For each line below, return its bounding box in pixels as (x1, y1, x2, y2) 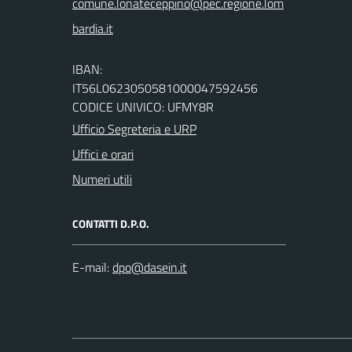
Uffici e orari (72, 145, 134, 164)
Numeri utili (72, 170, 132, 189)
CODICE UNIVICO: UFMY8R (72, 97, 214, 117)
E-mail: (72, 258, 109, 277)
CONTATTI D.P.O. (72, 215, 149, 233)
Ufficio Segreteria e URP (72, 119, 196, 139)
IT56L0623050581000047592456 (72, 79, 258, 98)
